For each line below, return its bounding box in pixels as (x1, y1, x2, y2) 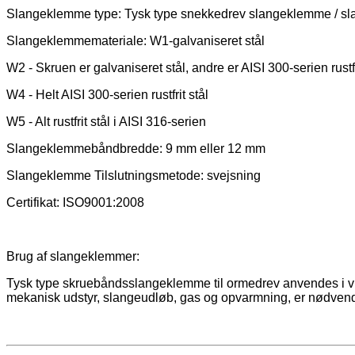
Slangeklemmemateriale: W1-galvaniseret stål (6, 34, 265, 48)
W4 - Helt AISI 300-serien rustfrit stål (6, 88, 208, 102)
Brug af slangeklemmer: (6, 250, 139, 264)
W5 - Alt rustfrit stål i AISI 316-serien (6, 115, 206, 129)
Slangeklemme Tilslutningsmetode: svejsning (6, 169, 261, 183)
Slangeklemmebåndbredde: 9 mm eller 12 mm (6, 142, 265, 156)
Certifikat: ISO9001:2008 (6, 196, 144, 210)
